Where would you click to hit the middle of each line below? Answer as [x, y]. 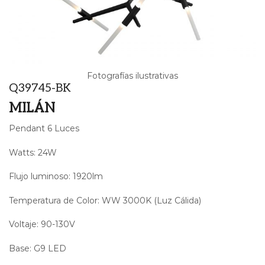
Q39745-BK [40, 88]
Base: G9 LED [38, 248]
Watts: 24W [33, 152]
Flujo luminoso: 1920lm [56, 177]
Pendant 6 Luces [44, 129]
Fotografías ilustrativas [132, 76]
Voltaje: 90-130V [42, 224]
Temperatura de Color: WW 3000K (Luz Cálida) [105, 200]
